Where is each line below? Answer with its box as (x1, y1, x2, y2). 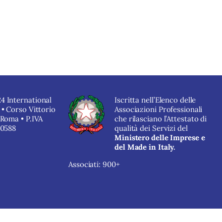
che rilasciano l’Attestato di (114, 114, 207, 123)
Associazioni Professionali (114, 105, 203, 114)
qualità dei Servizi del (114, 123, 188, 133)
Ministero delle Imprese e (114, 133, 205, 142)
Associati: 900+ (68, 160, 120, 169)
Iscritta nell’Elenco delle (114, 95, 196, 105)
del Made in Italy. (114, 142, 176, 152)
